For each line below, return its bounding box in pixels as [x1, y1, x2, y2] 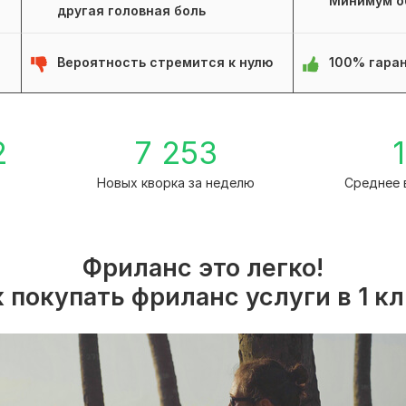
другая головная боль [57, 3, 206, 19]
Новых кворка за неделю [96, 175, 255, 191]
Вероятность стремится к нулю [57, 54, 273, 71]
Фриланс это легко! [82, 253, 324, 284]
